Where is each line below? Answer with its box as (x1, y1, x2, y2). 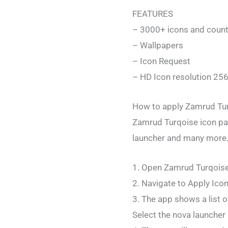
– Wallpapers (132, 40, 183, 50)
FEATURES (132, 8, 173, 19)
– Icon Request (132, 55, 190, 66)
